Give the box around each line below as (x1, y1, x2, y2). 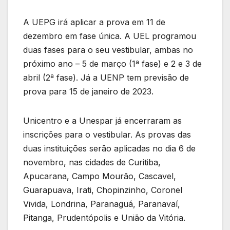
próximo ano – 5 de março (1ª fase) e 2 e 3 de (23, 59, 202, 69)
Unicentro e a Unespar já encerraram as (23, 116, 182, 126)
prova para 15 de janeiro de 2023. (23, 86, 154, 97)
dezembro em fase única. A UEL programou (23, 31, 196, 42)
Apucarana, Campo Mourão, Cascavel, (23, 171, 176, 182)
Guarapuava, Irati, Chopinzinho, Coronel (23, 185, 182, 196)
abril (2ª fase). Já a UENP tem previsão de (23, 72, 189, 83)
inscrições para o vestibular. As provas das (23, 129, 191, 140)
